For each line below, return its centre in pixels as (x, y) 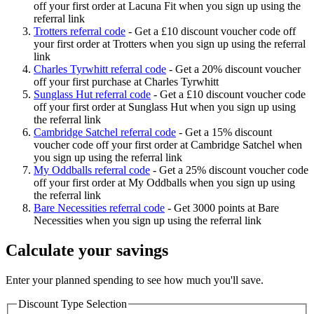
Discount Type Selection (73, 304)
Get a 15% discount (228, 132)
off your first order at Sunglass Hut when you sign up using (165, 107)
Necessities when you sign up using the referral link (148, 221)
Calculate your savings (87, 251)
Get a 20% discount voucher (238, 69)
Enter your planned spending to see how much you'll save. (135, 280)
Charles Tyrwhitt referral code (100, 69)
